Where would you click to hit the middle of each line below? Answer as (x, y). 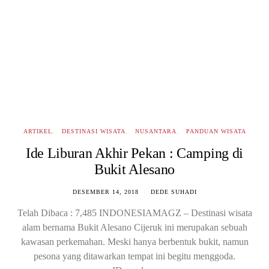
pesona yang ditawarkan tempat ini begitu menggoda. (134, 256)
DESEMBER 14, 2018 (105, 192)
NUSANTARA (156, 131)
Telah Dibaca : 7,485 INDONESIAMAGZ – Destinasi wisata (134, 213)
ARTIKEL (38, 131)
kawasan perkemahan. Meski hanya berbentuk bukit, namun (134, 242)
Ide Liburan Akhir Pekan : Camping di (134, 153)
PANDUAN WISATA (216, 131)
